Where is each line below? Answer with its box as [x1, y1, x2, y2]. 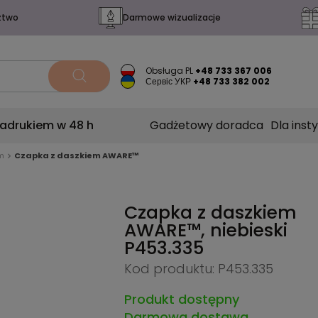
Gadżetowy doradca [150, 117, 263, 133]
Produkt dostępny [124, 290, 239, 308]
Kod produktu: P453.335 [124, 260, 273, 278]
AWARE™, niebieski [124, 218, 287, 243]
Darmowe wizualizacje [122, 11, 221, 24]
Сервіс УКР [146, 75, 192, 87]
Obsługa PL [146, 65, 194, 77]
